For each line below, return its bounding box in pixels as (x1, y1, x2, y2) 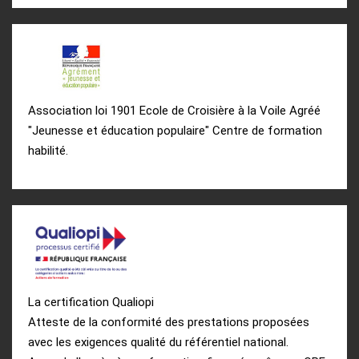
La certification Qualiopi (28, 294, 154, 309)
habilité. (28, 143, 68, 159)
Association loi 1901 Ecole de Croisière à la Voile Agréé (28, 103, 321, 119)
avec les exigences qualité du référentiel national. (28, 334, 288, 349)
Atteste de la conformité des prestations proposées (28, 314, 309, 329)
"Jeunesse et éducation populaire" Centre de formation (28, 123, 322, 139)
